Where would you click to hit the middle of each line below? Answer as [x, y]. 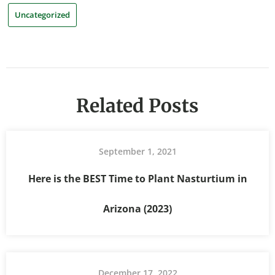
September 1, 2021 [137, 151]
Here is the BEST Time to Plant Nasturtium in [137, 178]
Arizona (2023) [137, 208]
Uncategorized [42, 15]
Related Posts [137, 105]
